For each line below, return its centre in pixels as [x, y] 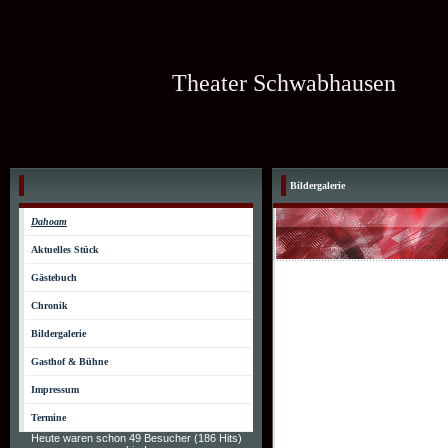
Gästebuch [54, 277]
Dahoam [49, 221]
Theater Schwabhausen [284, 83]
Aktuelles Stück [65, 249]
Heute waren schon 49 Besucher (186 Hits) [136, 438]
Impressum [55, 389]
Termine [48, 417]
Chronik [49, 305]
